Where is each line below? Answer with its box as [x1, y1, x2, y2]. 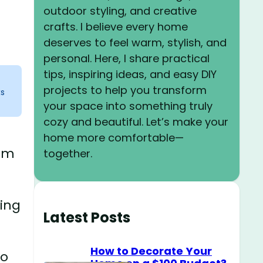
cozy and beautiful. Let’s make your [43, 114, 228, 129]
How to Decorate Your [90, 243, 212, 258]
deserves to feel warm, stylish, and [43, 35, 227, 50]
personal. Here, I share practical [43, 50, 210, 66]
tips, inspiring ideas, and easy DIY [43, 66, 217, 82]
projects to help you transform [43, 82, 207, 97]
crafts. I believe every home [43, 19, 188, 34]
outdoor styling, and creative [43, 3, 197, 18]
